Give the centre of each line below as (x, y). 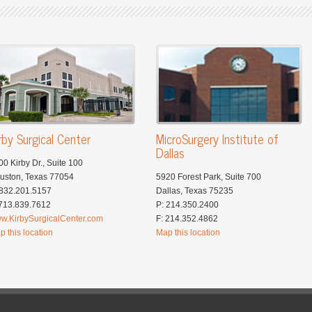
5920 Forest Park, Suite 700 (209, 177)
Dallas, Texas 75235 (195, 191)
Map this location (188, 233)
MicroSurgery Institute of (217, 139)
